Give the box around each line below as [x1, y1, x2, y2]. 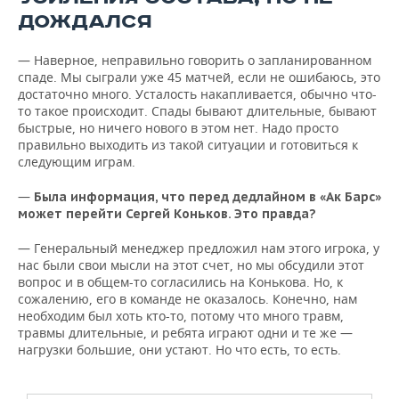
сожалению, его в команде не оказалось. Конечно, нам [18, 290, 357, 307]
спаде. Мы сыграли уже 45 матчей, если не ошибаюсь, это [18, 69, 380, 85]
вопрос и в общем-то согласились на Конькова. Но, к [18, 273, 343, 290]
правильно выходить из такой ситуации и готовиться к [18, 136, 358, 153]
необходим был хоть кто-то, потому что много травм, [18, 307, 344, 324]
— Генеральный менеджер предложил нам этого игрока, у [18, 240, 379, 256]
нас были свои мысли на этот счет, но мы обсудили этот [18, 256, 364, 273]
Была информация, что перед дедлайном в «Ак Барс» [34, 189, 381, 205]
